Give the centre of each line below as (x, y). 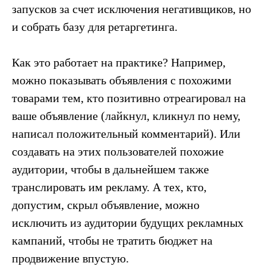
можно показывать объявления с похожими (122, 80)
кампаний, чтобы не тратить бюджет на (112, 240)
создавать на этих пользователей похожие (118, 151)
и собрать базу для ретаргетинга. (95, 26)
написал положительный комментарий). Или (126, 133)
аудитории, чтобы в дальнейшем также (110, 169)
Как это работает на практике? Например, (119, 62)
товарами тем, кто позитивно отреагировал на (129, 98)
